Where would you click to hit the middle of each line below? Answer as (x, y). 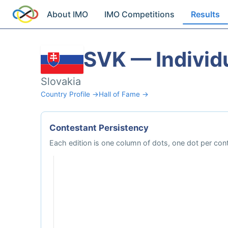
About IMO (68, 14)
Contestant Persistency (99, 128)
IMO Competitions (140, 14)
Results (206, 14)
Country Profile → (70, 94)
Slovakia (61, 81)
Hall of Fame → (124, 94)
